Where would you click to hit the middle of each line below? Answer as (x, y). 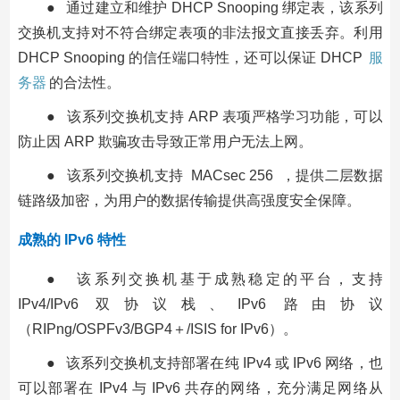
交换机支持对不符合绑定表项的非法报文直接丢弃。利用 (200, 32)
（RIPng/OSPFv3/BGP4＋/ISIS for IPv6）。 (157, 329)
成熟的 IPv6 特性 (71, 239)
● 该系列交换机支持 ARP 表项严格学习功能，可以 (214, 116)
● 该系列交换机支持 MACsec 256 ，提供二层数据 (214, 175)
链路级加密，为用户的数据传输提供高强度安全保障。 (189, 200)
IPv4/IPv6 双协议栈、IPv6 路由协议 (200, 304)
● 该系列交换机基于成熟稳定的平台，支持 (214, 279)
